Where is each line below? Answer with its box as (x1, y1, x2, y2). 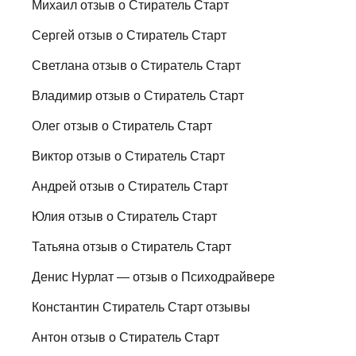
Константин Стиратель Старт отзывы (32, 300, 251, 314)
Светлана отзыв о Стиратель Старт (32, 58, 242, 72)
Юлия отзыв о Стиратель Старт (32, 209, 218, 223)
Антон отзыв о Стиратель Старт (32, 330, 220, 344)
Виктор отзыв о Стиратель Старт (32, 149, 226, 163)
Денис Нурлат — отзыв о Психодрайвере (32, 269, 276, 284)
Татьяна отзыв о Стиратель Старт (32, 239, 232, 253)
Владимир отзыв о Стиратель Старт (32, 88, 245, 103)
